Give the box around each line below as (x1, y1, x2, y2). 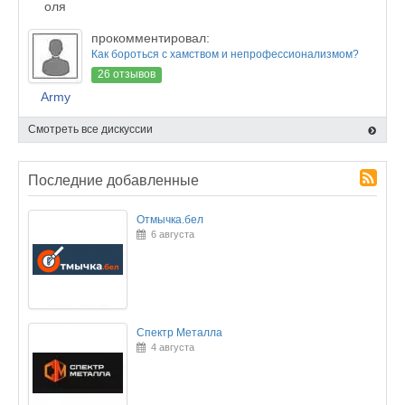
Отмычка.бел (137, 213, 203, 226)
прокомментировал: (91, 31, 210, 45)
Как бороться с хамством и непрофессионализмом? (91, 48, 359, 61)
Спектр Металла (137, 326, 222, 339)
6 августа (146, 229, 194, 240)
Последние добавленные (28, 173, 199, 188)
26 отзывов (98, 68, 156, 81)
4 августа (146, 342, 194, 353)
